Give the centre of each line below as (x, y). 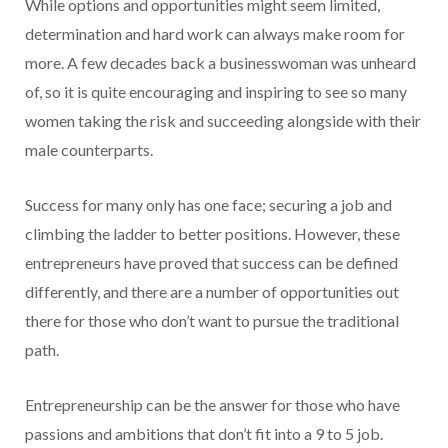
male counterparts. (89, 149)
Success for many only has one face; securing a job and (208, 204)
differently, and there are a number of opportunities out (212, 291)
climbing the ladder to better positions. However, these (212, 233)
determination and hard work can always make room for (215, 33)
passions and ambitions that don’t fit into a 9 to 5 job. (204, 433)
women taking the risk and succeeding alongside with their (223, 120)
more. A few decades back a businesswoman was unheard (220, 62)
